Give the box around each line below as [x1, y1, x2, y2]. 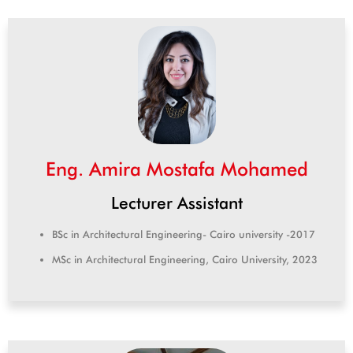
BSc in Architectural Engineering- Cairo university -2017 [52, 228, 315, 241]
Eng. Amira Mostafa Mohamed [45, 158, 308, 181]
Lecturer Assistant [110, 193, 243, 214]
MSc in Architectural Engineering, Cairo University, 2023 [52, 253, 318, 266]
